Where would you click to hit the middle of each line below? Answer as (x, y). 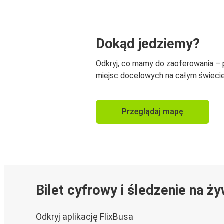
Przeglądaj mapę (153, 111)
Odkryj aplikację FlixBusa (85, 217)
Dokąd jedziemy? (148, 44)
